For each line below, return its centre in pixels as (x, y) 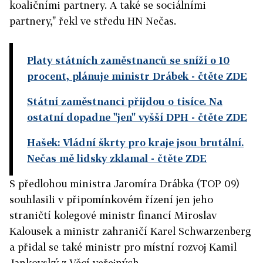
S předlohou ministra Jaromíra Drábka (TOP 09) (124, 183)
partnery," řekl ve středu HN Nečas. (93, 21)
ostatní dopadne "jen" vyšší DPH (108, 117)
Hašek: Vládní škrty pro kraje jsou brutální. (135, 142)
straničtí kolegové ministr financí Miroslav (113, 215)
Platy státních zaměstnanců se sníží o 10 (128, 60)
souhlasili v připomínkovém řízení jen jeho (111, 199)
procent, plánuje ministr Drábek (108, 76)
